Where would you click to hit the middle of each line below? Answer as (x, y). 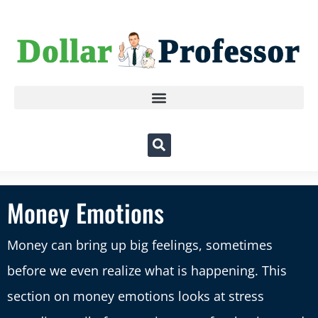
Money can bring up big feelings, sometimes (140, 245)
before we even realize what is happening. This (147, 270)
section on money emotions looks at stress (136, 296)
